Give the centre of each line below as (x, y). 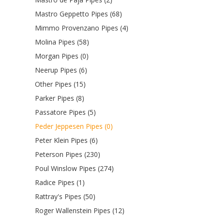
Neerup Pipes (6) (61, 70)
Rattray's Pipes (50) (65, 196)
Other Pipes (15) (60, 84)
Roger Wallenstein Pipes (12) (80, 210)
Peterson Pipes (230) (68, 154)
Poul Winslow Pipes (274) (74, 168)
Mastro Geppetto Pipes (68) (78, 14)
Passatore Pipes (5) (65, 112)
